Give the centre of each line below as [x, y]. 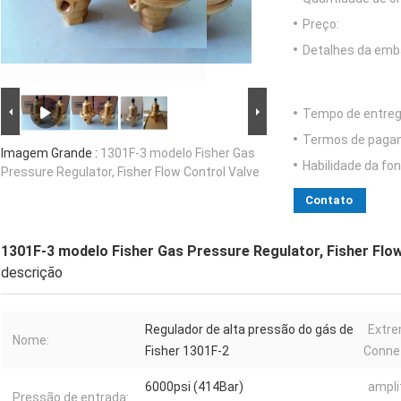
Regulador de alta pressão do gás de [249, 330]
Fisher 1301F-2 [187, 351]
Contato [329, 200]
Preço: [321, 25]
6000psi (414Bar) [194, 387]
